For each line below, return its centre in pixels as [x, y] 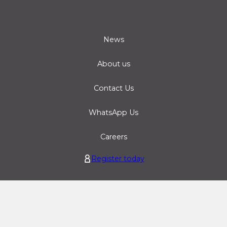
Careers [113, 137]
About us [113, 64]
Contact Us [113, 88]
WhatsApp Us [113, 112]
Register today [118, 158]
